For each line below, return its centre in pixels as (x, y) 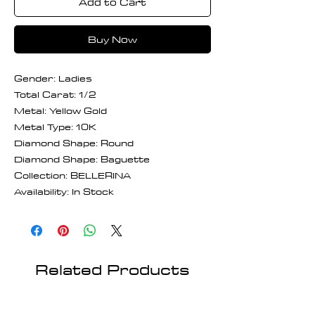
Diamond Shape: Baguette (82, 159)
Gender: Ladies (53, 78)
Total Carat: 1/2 (55, 94)
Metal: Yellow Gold (60, 110)
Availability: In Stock (64, 191)
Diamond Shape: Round (74, 142)
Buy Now (112, 39)
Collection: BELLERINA (72, 175)
